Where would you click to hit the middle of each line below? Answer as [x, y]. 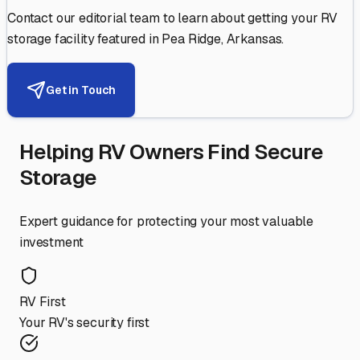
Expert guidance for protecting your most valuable [167, 222]
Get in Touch [81, 90]
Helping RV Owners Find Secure [171, 152]
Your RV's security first [85, 323]
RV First [43, 302]
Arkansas [254, 39]
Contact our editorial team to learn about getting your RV [172, 18]
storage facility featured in [85, 39]
